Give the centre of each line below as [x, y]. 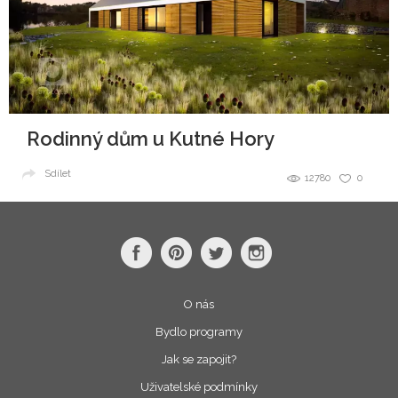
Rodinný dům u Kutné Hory [151, 139]
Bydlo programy [199, 332]
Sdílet [58, 174]
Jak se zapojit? [199, 360]
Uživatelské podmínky [199, 387]
